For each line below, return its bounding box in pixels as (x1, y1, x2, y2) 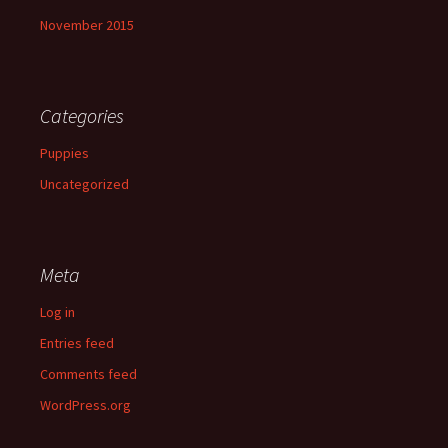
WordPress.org (40, 395, 131, 414)
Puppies (40, 143, 89, 162)
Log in (40, 302, 75, 321)
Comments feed (40, 364, 137, 383)
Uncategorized (40, 174, 129, 193)
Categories (40, 102, 124, 128)
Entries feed (40, 333, 114, 352)
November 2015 (40, 15, 134, 34)
